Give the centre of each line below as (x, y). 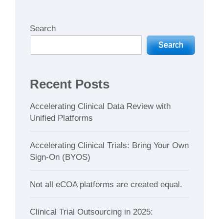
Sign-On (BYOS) (60, 157)
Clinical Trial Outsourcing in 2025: (92, 212)
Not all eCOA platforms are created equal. (106, 184)
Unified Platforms (62, 118)
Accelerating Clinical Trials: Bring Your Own (109, 145)
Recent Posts (70, 84)
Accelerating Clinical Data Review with (100, 106)
